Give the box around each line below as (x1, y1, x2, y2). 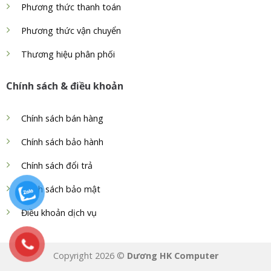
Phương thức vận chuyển (21, 25, 121, 37)
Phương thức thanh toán (21, 1, 121, 13)
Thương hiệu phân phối (21, 48, 115, 60)
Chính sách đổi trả (21, 159, 93, 171)
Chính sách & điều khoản (6, 79, 123, 93)
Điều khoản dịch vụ (21, 206, 97, 218)
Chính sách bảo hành (21, 135, 103, 148)
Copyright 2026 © (53, 250, 127, 262)
